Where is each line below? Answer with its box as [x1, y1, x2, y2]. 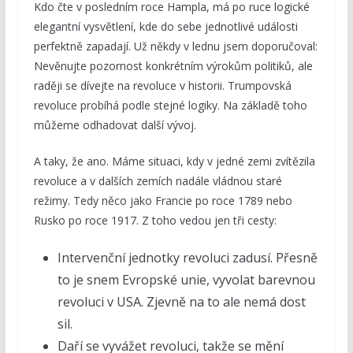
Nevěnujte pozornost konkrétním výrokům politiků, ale [33, 58, 313, 74]
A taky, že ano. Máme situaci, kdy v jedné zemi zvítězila [33, 154, 315, 169]
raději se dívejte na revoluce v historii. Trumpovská [33, 78, 292, 94]
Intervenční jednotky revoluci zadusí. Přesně [57, 249, 318, 267]
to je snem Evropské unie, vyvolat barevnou [57, 271, 315, 289]
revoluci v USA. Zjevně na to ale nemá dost [57, 293, 306, 311]
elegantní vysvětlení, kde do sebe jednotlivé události [33, 19, 298, 35]
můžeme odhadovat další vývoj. [33, 117, 196, 133]
